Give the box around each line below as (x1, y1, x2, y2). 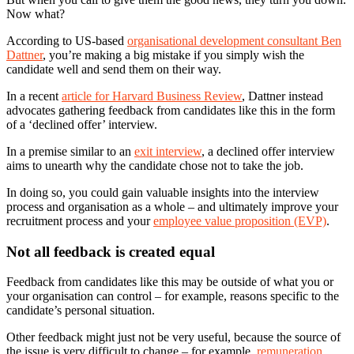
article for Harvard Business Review (62, 88, 242, 103)
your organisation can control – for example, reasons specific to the (6, 289, 339, 303)
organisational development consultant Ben (127, 33, 341, 47)
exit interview (134, 144, 201, 158)
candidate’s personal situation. (6, 303, 155, 318)
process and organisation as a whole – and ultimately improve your (6, 199, 338, 213)
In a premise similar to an (6, 144, 134, 158)
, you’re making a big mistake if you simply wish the (43, 47, 304, 62)
